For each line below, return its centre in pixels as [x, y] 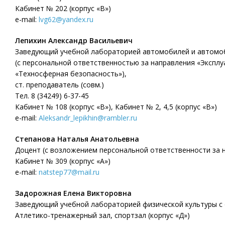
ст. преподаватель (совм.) [60, 85]
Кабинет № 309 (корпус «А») [63, 161]
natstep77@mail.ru [69, 172]
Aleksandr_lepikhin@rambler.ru [88, 118]
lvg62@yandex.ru [66, 19]
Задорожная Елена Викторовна [73, 193]
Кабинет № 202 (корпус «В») [63, 8]
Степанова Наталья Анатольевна [77, 139]
